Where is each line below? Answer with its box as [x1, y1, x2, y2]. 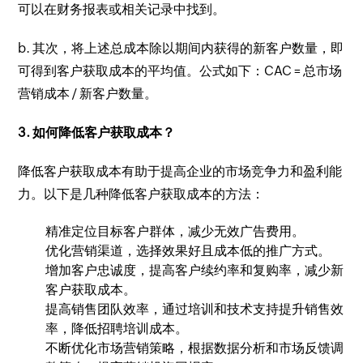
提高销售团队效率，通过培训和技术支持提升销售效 [45, 301, 344, 317]
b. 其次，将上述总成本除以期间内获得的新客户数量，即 [18, 41, 344, 56]
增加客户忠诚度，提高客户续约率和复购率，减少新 [45, 263, 344, 278]
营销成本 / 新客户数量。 [18, 86, 158, 101]
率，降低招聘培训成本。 [45, 321, 189, 336]
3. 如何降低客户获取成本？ [18, 125, 176, 140]
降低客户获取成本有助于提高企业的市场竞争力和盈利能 [18, 164, 343, 179]
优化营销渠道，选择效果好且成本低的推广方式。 [45, 243, 331, 258]
